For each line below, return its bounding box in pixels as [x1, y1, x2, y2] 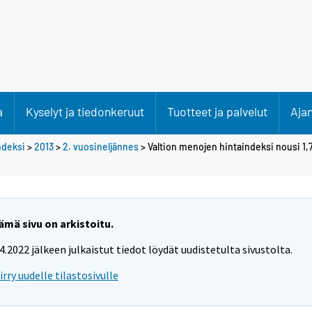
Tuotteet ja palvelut [167, 104, 267, 119]
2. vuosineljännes [63, 140, 139, 153]
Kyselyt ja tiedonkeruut [26, 104, 144, 119]
